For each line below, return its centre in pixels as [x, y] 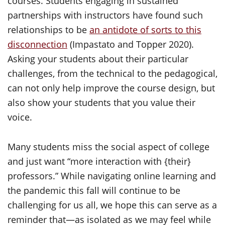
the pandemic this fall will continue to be [94, 190]
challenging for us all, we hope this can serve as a [112, 205]
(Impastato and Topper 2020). [131, 44]
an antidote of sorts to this [145, 30]
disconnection [37, 44]
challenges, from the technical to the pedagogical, [113, 73]
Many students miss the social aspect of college [108, 147]
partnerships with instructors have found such [105, 15]
